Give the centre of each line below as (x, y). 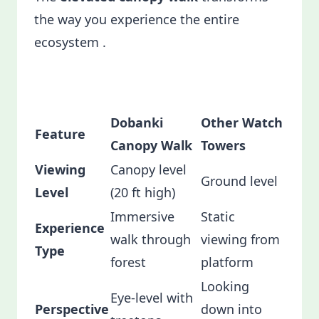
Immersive (142, 216)
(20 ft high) (143, 192)
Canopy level (148, 169)
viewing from (240, 239)
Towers (223, 145)
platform (227, 262)
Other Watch (242, 122)
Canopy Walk (151, 145)
